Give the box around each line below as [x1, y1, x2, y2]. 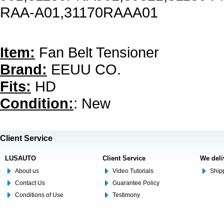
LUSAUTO [5, 154, 36, 162]
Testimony [112, 191, 140, 198]
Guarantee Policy [112, 179, 159, 186]
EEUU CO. [47, 61, 121, 77]
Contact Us [15, 179, 45, 186]
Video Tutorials [112, 167, 153, 174]
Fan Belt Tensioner [35, 44, 159, 60]
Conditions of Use [15, 191, 63, 198]
